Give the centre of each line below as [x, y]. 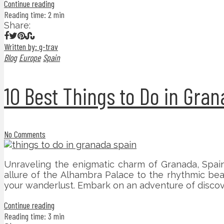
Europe [30, 57]
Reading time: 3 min [34, 216]
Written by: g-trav [31, 46]
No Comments [25, 134]
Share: [17, 25]
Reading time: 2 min [34, 14]
